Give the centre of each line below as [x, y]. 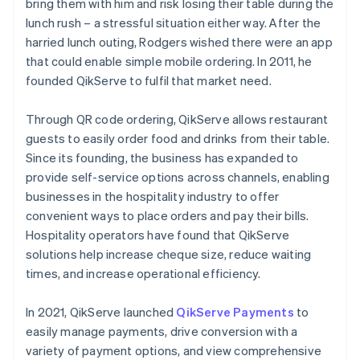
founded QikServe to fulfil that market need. [149, 80]
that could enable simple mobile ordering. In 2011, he [169, 61]
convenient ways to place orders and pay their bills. [168, 215]
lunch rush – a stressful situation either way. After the [174, 22]
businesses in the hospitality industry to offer [153, 196]
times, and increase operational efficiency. [143, 273]
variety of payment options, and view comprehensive [174, 350]
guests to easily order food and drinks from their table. [178, 138]
